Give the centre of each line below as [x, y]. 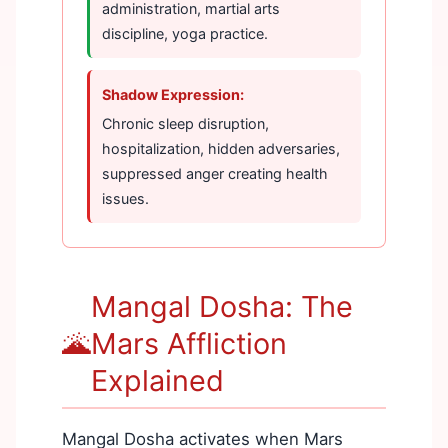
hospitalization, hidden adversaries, [221, 148]
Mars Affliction [189, 343]
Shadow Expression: [173, 94]
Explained [157, 380]
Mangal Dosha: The [222, 306]
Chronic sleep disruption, [185, 123]
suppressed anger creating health [215, 173]
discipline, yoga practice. [185, 33]
